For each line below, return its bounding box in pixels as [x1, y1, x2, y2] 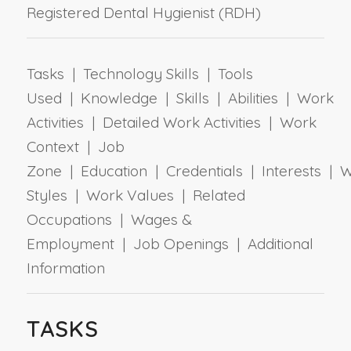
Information [26, 258, 105, 277]
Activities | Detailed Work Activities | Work [26, 112, 317, 132]
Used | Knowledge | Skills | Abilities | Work [26, 88, 334, 107]
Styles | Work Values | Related [26, 185, 245, 204]
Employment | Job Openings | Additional [26, 233, 313, 253]
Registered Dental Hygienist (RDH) [26, 2, 261, 22]
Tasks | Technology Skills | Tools [26, 63, 253, 83]
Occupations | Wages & [26, 209, 192, 229]
